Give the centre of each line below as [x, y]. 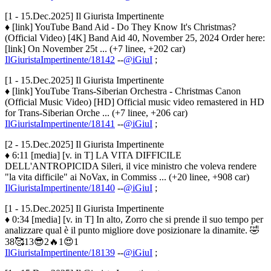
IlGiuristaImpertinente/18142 [60, 59]
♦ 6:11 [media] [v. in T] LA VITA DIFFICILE [93, 155]
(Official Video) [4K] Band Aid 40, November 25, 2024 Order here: [135, 38]
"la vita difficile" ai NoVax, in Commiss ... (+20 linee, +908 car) [127, 177]
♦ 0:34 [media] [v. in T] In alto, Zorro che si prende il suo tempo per [134, 219]
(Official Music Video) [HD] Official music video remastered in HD [135, 102]
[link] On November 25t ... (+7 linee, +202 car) [95, 48]
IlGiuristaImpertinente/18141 [60, 123]
